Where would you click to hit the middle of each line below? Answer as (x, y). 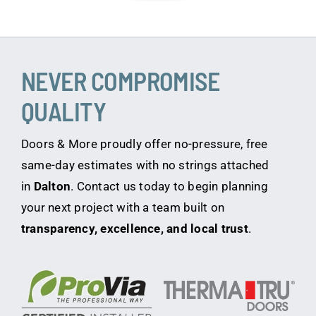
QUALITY (63, 111)
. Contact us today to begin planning (169, 187)
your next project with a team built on (123, 208)
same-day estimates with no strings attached (145, 165)
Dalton (52, 187)
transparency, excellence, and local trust (134, 229)
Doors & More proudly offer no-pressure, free (144, 144)
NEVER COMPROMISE (120, 81)
